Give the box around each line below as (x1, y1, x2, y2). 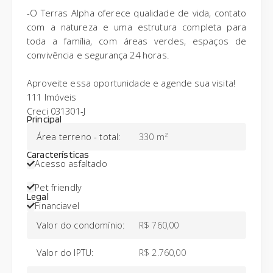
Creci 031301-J (27, 105, 86, 118)
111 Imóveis (27, 91, 77, 104)
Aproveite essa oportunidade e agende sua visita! (27, 77, 235, 90)
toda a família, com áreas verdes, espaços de (27, 35, 246, 48)
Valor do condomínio (37, 219, 123, 231)
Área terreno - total (37, 130, 119, 143)
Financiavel (35, 199, 79, 212)
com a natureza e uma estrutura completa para (27, 21, 246, 34)
